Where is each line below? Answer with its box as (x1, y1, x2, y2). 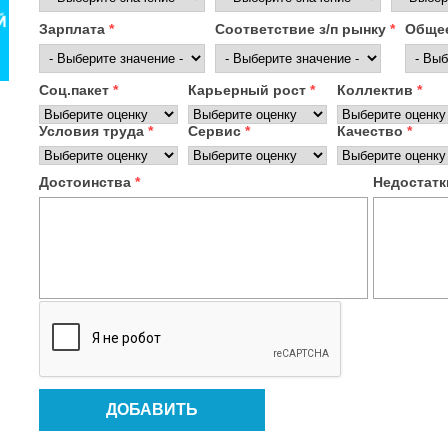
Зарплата (39, 21, 109, 37)
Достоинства (39, 174, 135, 190)
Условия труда (39, 123, 148, 139)
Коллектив (337, 82, 417, 98)
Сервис (188, 123, 245, 139)
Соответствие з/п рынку (215, 21, 390, 37)
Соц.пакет (39, 82, 113, 98)
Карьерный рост (188, 82, 310, 98)
